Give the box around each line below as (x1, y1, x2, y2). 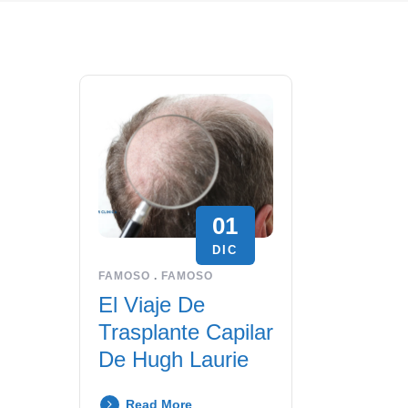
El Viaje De (98, 292, 205, 318)
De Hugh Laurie (98, 347, 249, 372)
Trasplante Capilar (98, 320, 273, 345)
